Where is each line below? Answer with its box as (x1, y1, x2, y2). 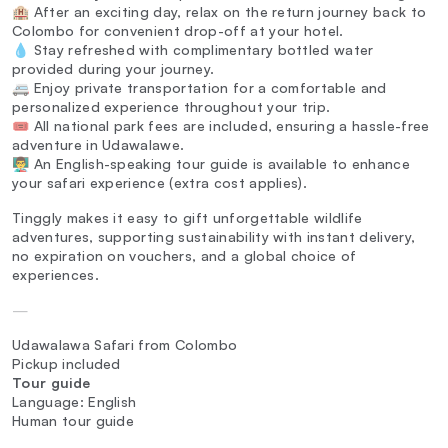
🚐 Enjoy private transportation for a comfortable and (12, 79, 387, 97)
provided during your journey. (12, 60, 215, 78)
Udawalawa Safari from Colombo (12, 336, 238, 354)
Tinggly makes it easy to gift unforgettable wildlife (12, 209, 363, 227)
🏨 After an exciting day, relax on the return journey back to (12, 3, 427, 21)
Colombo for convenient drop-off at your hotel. (12, 22, 344, 40)
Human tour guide (12, 412, 135, 430)
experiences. (12, 266, 99, 284)
